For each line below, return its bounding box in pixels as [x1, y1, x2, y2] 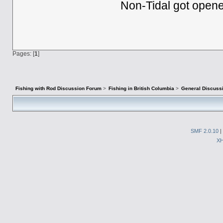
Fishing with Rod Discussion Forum [15, 86, 102, 92]
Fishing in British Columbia [109, 86, 175, 92]
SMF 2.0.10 [191, 127, 219, 134]
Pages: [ [12, 50, 34, 57]
